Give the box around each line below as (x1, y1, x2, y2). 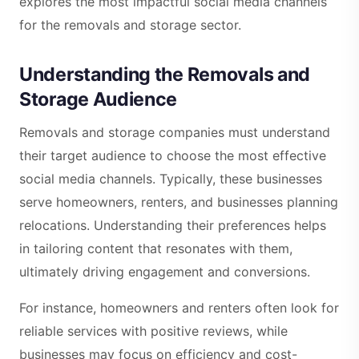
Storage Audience (19, 88, 178, 111)
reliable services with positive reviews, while (19, 323, 288, 340)
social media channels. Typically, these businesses (19, 171, 322, 188)
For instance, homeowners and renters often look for (19, 300, 339, 317)
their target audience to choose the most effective (19, 147, 326, 164)
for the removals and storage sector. (19, 17, 241, 33)
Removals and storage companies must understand (19, 124, 330, 141)
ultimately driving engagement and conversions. (19, 264, 310, 280)
